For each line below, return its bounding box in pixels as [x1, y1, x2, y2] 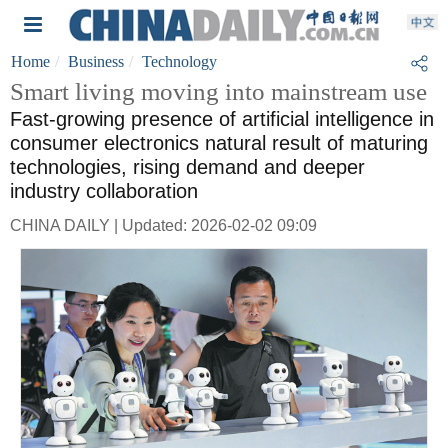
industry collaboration [10, 180, 198, 202]
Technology [142, 53, 217, 70]
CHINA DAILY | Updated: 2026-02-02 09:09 [10, 217, 317, 234]
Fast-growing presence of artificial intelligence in [10, 108, 434, 130]
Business [68, 53, 124, 70]
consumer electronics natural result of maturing [10, 132, 428, 154]
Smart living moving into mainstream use [10, 78, 427, 105]
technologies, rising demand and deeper [10, 156, 365, 178]
